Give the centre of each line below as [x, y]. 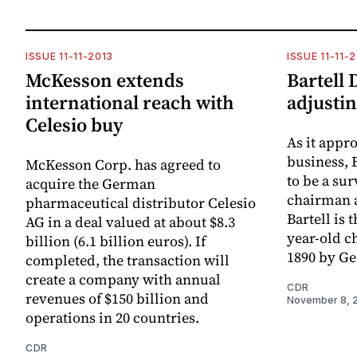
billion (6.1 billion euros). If [116, 241]
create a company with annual [123, 279]
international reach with [130, 102]
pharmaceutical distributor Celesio [141, 202]
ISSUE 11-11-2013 [70, 56]
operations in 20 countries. [112, 317]
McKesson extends [105, 80]
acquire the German [90, 183]
